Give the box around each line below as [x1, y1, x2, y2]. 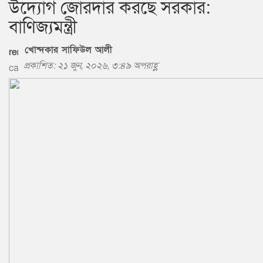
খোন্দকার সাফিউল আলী [21, 43, 112, 56]
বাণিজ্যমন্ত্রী [9, 15, 77, 39]
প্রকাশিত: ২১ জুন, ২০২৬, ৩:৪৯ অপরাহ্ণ [23, 59, 158, 72]
